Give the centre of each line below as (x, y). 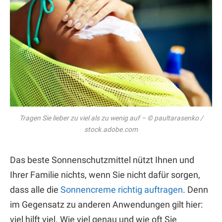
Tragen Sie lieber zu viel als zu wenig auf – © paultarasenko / (111, 118)
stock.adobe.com (111, 129)
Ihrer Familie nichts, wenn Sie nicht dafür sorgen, (105, 175)
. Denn (195, 190)
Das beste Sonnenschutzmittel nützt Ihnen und (102, 160)
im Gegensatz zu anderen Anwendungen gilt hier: (106, 205)
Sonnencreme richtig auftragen (122, 190)
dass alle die (35, 190)
